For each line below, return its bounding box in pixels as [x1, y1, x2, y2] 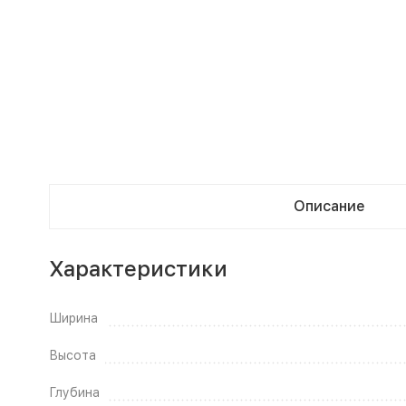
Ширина [48, 310, 98, 325]
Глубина [48, 384, 100, 400]
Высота [48, 347, 96, 362]
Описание [293, 197, 365, 215]
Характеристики [48, 255, 227, 282]
